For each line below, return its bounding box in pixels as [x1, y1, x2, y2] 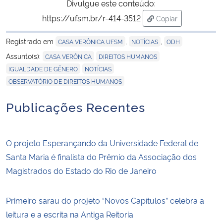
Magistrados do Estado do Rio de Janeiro [6, 165, 157, 176]
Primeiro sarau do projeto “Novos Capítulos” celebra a [6, 194, 204, 206]
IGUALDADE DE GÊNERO [8, 64, 78, 73]
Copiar [156, 13, 177, 23]
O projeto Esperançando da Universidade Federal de [6, 137, 198, 148]
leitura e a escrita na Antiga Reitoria [6, 208, 133, 220]
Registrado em [6, 36, 55, 46]
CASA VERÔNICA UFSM [58, 37, 123, 46]
